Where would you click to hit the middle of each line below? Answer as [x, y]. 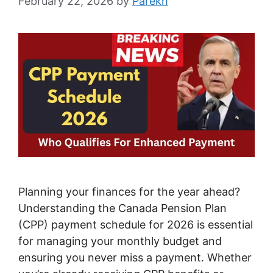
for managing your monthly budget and [120, 241]
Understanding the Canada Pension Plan [122, 208]
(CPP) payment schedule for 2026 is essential [136, 224]
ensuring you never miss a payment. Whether [135, 257]
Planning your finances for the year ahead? [129, 191]
